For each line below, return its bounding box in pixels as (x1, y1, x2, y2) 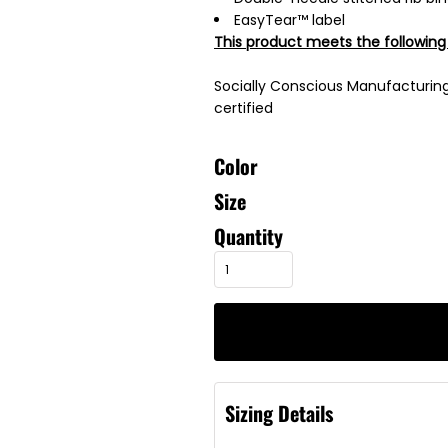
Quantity (214, 221, 283, 251)
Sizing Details (225, 398, 333, 428)
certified (214, 98, 273, 118)
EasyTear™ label (234, 10, 345, 30)
